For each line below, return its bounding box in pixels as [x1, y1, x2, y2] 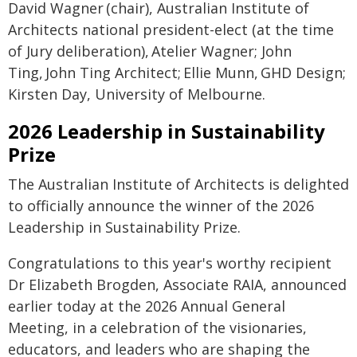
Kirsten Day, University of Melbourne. [8, 84, 265, 104]
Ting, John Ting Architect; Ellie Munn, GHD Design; [8, 63, 346, 82]
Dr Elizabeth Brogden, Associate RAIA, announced [8, 275, 347, 294]
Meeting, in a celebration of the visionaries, [8, 318, 307, 337]
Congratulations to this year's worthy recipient [8, 253, 331, 273]
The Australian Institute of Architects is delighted [8, 175, 349, 194]
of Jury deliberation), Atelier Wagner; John [8, 41, 292, 61]
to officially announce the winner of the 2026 [8, 196, 314, 215]
